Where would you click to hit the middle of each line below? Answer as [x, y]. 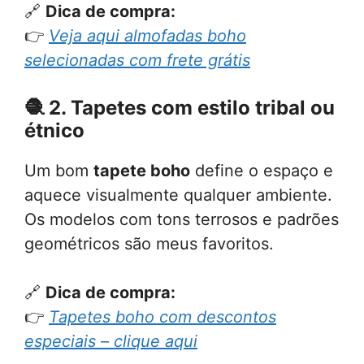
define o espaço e [262, 171]
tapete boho [142, 171]
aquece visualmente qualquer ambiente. [178, 195]
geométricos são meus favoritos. [149, 244]
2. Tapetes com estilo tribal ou [192, 108]
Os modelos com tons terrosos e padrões [182, 220]
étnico [54, 131]
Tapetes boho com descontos [162, 317]
